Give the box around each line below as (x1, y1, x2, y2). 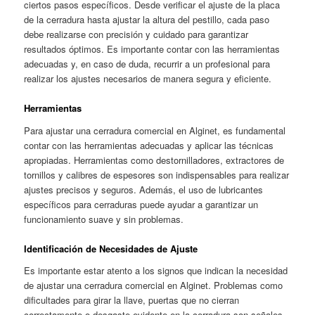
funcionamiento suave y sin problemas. (24, 212, 184, 226)
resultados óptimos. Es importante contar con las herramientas (24, 41, 281, 56)
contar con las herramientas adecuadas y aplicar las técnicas (24, 138, 274, 152)
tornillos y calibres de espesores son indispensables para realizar (24, 167, 290, 181)
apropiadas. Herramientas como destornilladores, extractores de (24, 153, 285, 167)
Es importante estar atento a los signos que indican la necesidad (24, 264, 288, 278)
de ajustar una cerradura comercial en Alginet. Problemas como (24, 278, 283, 292)
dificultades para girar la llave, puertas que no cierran (24, 293, 240, 307)
